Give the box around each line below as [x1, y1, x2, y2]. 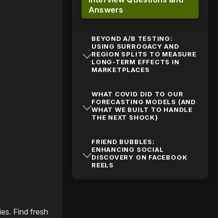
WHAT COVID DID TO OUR [91, 90, 183, 98]
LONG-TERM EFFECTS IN [91, 58, 180, 66]
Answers [88, 4, 124, 15]
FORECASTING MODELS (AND [91, 98, 196, 106]
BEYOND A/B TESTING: [91, 35, 173, 42]
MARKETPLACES [91, 66, 150, 73]
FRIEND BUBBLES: [91, 138, 155, 145]
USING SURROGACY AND [91, 42, 180, 50]
